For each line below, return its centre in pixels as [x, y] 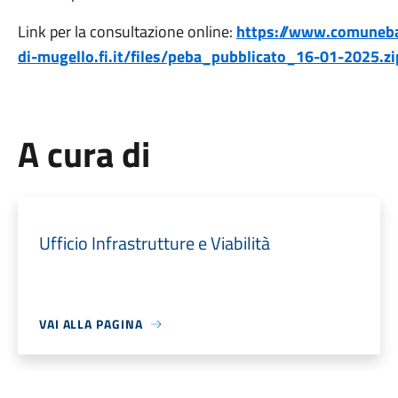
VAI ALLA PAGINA [91, 324]
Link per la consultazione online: [127, 32]
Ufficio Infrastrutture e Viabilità [154, 243]
